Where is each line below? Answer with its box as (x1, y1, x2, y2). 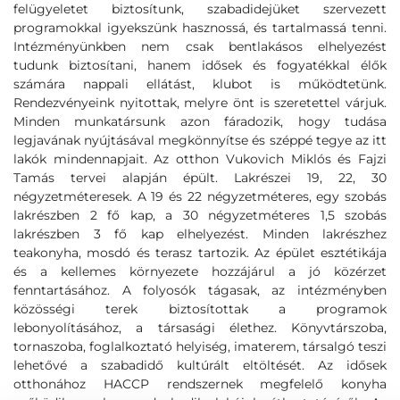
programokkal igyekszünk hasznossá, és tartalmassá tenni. (13, 20, 387, 36)
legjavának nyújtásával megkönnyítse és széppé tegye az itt (13, 132, 387, 148)
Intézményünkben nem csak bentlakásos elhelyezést (13, 38, 387, 54)
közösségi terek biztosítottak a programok (13, 301, 387, 317)
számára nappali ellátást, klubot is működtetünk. (13, 76, 387, 92)
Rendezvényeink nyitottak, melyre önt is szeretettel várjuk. (13, 95, 387, 111)
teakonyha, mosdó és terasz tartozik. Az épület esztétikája (13, 245, 387, 261)
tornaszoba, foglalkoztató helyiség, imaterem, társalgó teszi (13, 338, 387, 354)
